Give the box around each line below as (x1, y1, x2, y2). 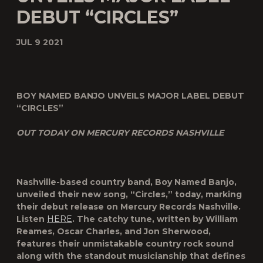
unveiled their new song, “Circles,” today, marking (16, 189, 242, 200)
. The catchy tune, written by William (72, 214, 238, 224)
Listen (16, 214, 47, 224)
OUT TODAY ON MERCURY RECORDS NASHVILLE (16, 127, 224, 138)
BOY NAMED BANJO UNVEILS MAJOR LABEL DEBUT (16, 90, 244, 101)
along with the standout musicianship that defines (16, 251, 245, 261)
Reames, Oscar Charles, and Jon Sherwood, (16, 226, 211, 237)
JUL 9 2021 (16, 37, 63, 48)
